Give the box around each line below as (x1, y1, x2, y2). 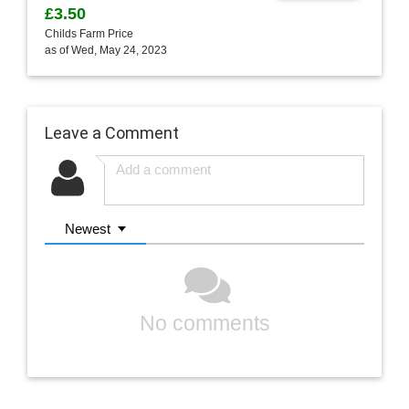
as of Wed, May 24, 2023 (44, 44, 167, 58)
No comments (139, 312, 270, 336)
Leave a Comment (44, 121, 179, 143)
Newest (65, 220, 111, 236)
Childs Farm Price (44, 27, 133, 41)
